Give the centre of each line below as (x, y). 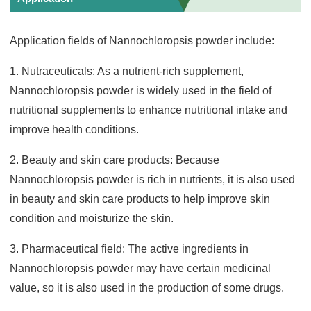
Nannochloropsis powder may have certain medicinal (141, 268)
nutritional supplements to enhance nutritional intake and (149, 110)
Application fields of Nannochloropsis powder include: (142, 40)
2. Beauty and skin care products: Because (115, 160)
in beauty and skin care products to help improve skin (140, 199)
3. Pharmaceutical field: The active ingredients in (129, 249)
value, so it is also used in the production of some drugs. (147, 287)
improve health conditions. (75, 129)
